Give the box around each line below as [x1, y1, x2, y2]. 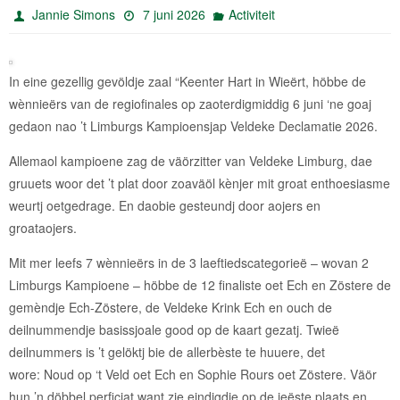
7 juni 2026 [142, 4, 205, 23]
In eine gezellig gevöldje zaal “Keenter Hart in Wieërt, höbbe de [9, 71, 366, 90]
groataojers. [9, 218, 77, 237]
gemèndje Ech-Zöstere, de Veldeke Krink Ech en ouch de [9, 297, 332, 316]
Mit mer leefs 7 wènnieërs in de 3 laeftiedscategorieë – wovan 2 [9, 253, 369, 271]
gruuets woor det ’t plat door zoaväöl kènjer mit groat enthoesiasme [9, 173, 390, 192]
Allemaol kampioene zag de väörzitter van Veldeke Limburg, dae [9, 151, 372, 170]
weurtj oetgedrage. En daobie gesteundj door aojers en [9, 196, 321, 214]
